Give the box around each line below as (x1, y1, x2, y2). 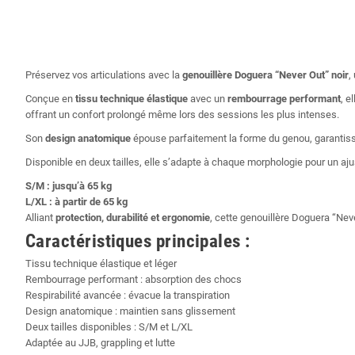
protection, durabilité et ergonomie (55, 212, 210, 224)
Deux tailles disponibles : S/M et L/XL (25, 321, 193, 334)
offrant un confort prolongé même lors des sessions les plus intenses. (25, 109, 339, 121)
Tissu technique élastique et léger (25, 258, 177, 270)
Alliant (25, 212, 55, 224)
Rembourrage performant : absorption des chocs (25, 273, 242, 286)
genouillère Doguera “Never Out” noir (182, 69, 349, 82)
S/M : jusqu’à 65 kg (25, 180, 112, 193)
